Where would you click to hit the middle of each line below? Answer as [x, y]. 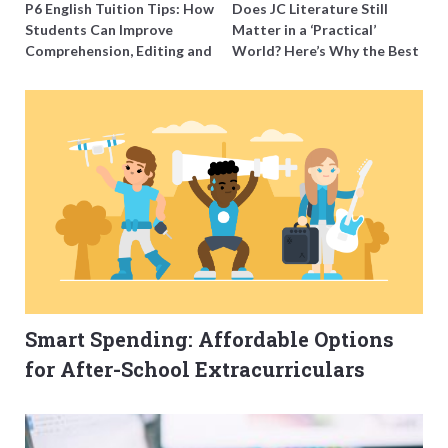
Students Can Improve [99, 30]
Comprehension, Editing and [118, 51]
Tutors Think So [285, 72]
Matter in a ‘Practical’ [303, 30]
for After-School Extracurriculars [195, 369]
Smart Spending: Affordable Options [209, 339]
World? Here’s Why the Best [325, 51]
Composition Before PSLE [110, 72]
